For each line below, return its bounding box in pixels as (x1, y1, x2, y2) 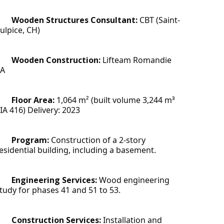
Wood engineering (97, 174, 169, 185)
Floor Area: (11, 94, 56, 105)
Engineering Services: (11, 174, 97, 185)
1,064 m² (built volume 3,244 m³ (56, 94, 175, 105)
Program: (11, 134, 51, 145)
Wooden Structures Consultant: (11, 14, 137, 25)
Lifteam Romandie (102, 54, 171, 65)
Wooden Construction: (11, 54, 102, 65)
